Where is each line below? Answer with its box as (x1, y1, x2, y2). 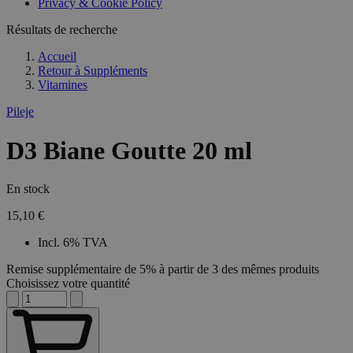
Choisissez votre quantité (6, 277, 130, 291)
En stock (6, 182, 50, 196)
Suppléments (84, 64, 147, 78)
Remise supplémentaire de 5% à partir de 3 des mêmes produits (6, 262, 319, 277)
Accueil (38, 50, 76, 64)
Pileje (6, 105, 34, 119)
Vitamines (38, 78, 87, 92)
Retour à (38, 64, 80, 78)
